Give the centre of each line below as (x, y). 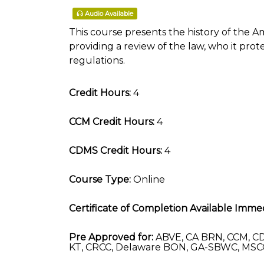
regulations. (97, 60)
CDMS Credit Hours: (115, 151)
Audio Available (109, 14)
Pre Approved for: (111, 237)
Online (148, 179)
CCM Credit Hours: (112, 122)
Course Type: (100, 179)
